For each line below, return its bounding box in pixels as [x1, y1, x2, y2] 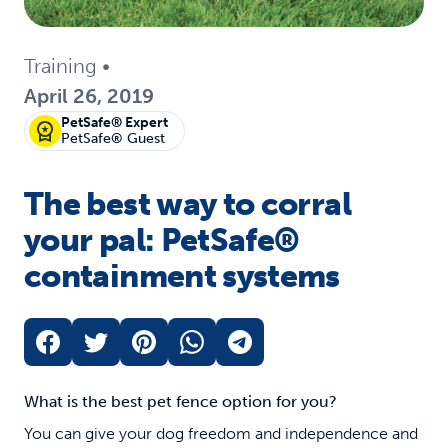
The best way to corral [24, 184, 351, 223]
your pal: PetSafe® [24, 220, 300, 259]
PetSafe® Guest [61, 129, 165, 147]
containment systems [24, 256, 340, 295]
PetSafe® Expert [61, 113, 168, 131]
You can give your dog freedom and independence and [24, 423, 418, 443]
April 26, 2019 [24, 83, 154, 108]
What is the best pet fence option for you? [24, 391, 337, 411]
